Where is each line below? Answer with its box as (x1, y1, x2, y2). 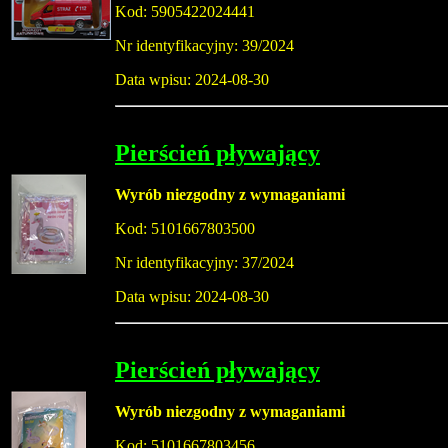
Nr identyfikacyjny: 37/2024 (115, 254, 294, 272)
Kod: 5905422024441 (115, 3, 255, 21)
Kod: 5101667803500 (115, 220, 255, 238)
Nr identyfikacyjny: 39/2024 (115, 37, 294, 55)
